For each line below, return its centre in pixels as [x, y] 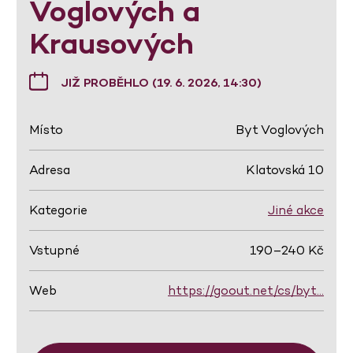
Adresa [50, 170]
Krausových [111, 43]
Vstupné [54, 250]
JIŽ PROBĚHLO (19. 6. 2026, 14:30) [161, 82]
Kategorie [58, 210]
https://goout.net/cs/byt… [246, 290]
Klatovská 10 [285, 170]
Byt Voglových [280, 130]
